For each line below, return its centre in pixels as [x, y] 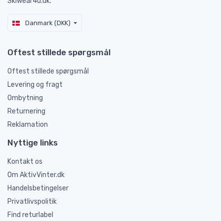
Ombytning [25, 98]
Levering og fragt [35, 85]
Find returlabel [30, 215]
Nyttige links [33, 143]
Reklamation [28, 125]
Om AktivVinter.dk [36, 175]
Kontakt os [25, 162]
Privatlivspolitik [32, 202]
